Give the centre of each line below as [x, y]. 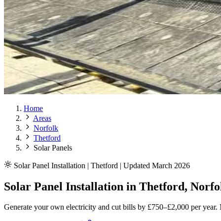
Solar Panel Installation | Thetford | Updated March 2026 [102, 165]
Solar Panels [53, 147]
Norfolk [46, 128]
